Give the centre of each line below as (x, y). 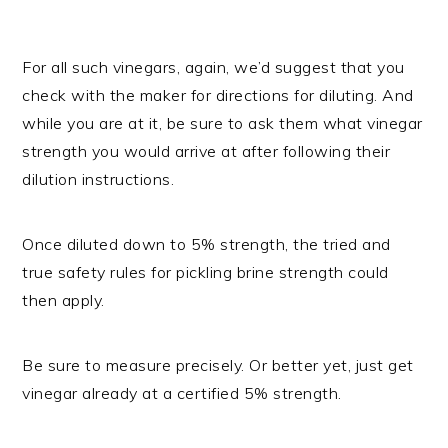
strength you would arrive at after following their (206, 150)
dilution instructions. (98, 178)
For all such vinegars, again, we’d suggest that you (213, 66)
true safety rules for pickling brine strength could (205, 271)
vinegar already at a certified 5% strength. (182, 392)
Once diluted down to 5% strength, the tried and (206, 243)
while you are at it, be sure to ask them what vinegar (222, 122)
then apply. (63, 299)
